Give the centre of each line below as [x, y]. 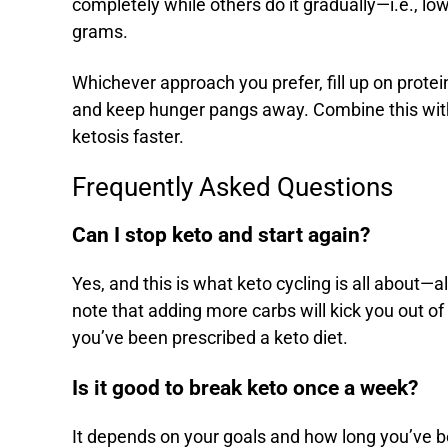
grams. [102, 32]
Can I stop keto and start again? [221, 235]
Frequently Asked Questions [232, 187]
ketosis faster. [130, 137]
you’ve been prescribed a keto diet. [212, 338]
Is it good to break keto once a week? [245, 388]
